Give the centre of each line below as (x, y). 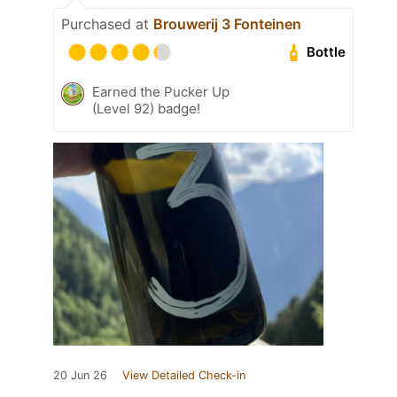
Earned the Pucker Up (161, 91)
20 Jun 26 (80, 375)
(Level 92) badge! (146, 108)
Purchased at (107, 23)
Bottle (327, 52)
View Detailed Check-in (184, 375)
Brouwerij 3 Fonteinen (227, 23)
